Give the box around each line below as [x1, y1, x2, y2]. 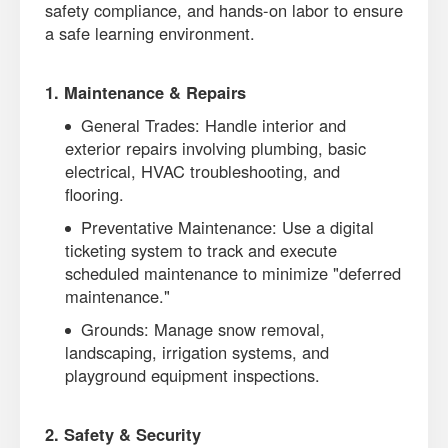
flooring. [65, 182, 124, 206]
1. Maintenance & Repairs [45, 80, 246, 104]
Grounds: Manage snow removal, [81, 317, 325, 341]
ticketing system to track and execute [65, 238, 337, 262]
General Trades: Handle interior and [81, 113, 346, 137]
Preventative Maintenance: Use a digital [81, 215, 374, 239]
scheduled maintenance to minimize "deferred [65, 261, 401, 285]
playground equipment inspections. [65, 363, 330, 387]
